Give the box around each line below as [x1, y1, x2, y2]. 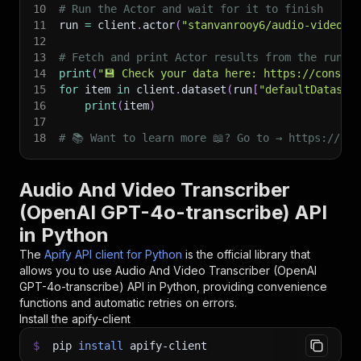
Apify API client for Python [44, 247, 182, 261]
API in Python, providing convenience [124, 280, 327, 293]
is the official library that [185, 247, 310, 261]
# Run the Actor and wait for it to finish [59, 2, 323, 15]
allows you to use [19, 263, 115, 277]
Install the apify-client [19, 312, 131, 326]
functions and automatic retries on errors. [19, 296, 237, 309]
